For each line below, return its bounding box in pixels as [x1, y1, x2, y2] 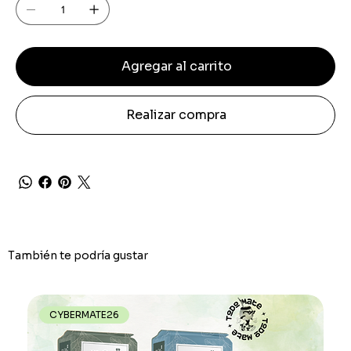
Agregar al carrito [121, 57, 232, 74]
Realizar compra [126, 106, 226, 123]
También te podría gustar [8, 248, 148, 262]
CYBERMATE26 [49, 309, 120, 321]
